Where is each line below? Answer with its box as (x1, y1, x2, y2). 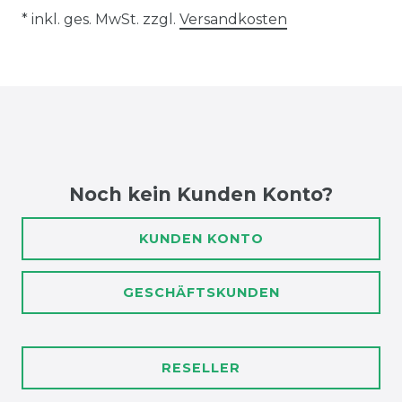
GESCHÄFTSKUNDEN (122, 284, 280, 301)
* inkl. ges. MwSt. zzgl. (22, 11, 179, 29)
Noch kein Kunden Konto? (69, 183, 333, 206)
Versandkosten (179, 11, 287, 29)
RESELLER (162, 360, 240, 377)
